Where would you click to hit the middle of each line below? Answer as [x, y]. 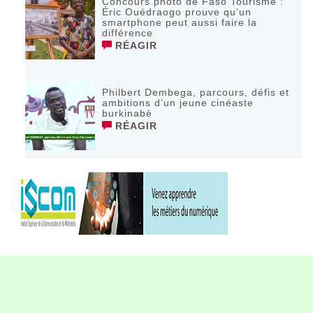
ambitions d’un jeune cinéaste [178, 102]
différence [128, 32]
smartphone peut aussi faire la [180, 22]
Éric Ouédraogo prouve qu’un [177, 12]
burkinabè [128, 113]
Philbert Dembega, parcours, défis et [196, 92]
